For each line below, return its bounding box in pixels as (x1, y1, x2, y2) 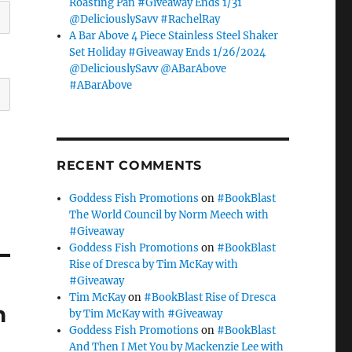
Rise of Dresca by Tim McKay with (69, 257, 239, 271)
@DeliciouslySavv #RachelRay (69, 12, 221, 26)
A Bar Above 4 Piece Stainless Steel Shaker (69, 28, 279, 42)
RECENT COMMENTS (56, 157, 203, 173)
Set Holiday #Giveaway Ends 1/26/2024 (69, 45, 266, 59)
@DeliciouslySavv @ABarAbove (69, 61, 227, 75)
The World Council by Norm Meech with (69, 207, 269, 222)
